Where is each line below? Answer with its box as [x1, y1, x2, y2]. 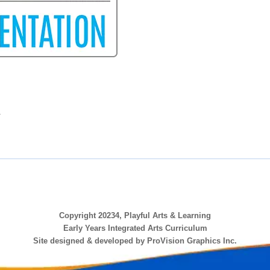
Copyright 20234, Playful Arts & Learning [59, 211, 211, 221]
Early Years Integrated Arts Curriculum [63, 224, 207, 233]
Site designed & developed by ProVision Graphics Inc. [33, 236, 237, 246]
